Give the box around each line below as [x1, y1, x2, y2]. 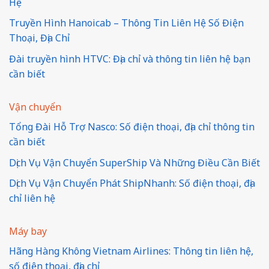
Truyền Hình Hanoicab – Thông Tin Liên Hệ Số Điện [9, 16, 244, 30]
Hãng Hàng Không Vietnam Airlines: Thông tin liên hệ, [9, 244, 253, 258]
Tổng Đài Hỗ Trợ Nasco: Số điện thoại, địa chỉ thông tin [9, 120, 255, 134]
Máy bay [9, 225, 47, 238]
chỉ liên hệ [9, 192, 55, 205]
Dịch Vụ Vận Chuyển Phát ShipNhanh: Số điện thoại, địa [9, 177, 255, 190]
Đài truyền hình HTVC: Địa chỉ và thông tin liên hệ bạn [9, 52, 250, 66]
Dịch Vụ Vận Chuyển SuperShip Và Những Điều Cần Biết [9, 156, 260, 169]
